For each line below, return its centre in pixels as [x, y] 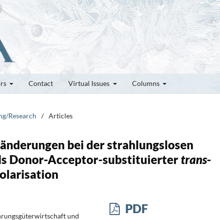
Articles [61, 115]
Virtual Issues [90, 83]
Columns [146, 83]
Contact [41, 83]
